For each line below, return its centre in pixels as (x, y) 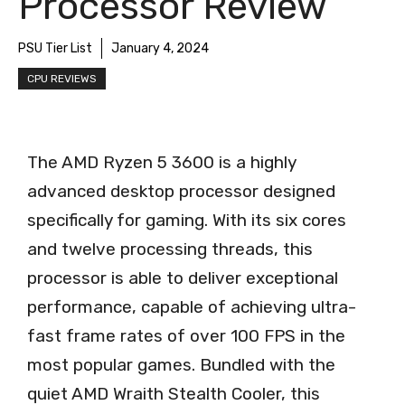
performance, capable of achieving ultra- (192, 307)
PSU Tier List (55, 48)
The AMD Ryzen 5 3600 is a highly (161, 162)
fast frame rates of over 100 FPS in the (186, 336)
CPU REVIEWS (62, 79)
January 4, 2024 (160, 48)
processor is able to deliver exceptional (183, 278)
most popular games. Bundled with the (181, 365)
